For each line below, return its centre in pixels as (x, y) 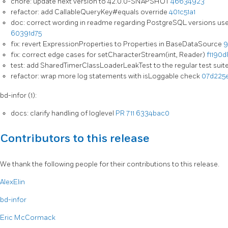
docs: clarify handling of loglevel (63, 113)
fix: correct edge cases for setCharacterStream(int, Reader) (109, 55)
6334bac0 (153, 113)
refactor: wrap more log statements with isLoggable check (106, 76)
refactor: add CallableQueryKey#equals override (90, 12)
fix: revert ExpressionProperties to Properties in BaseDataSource (117, 44)
